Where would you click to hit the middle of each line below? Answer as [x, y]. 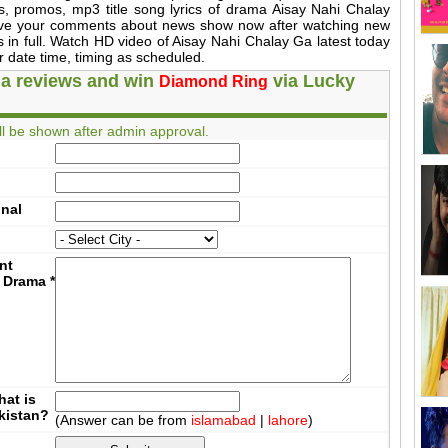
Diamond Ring [214, 82]
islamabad [224, 420]
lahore [288, 420]
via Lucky [312, 81]
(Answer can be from [123, 420]
